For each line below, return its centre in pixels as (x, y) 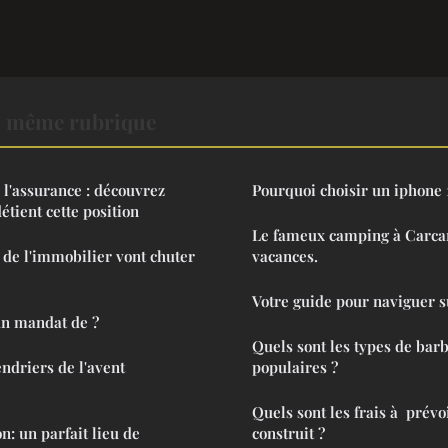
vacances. (285, 255)
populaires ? (295, 366)
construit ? (288, 432)
